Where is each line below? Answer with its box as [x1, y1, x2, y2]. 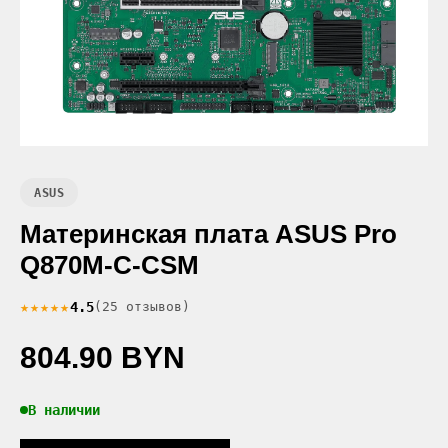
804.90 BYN [20, 339, 185, 374]
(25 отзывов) [94, 299, 190, 315]
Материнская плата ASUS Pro [20, 219, 397, 248]
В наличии [28, 401, 100, 418]
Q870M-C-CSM [20, 250, 199, 279]
